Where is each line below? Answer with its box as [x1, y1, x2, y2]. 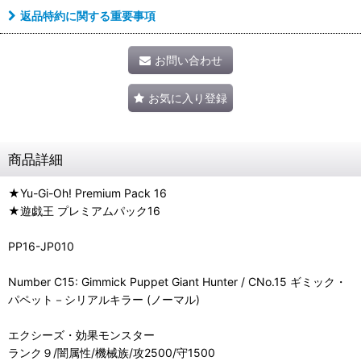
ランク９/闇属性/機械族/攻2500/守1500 [8, 345, 215, 359]
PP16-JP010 [8, 239, 74, 253]
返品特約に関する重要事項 [20, 8, 156, 23]
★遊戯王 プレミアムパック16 [8, 203, 160, 218]
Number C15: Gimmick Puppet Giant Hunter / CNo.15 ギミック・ [8, 274, 346, 288]
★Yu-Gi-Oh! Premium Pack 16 [8, 185, 167, 200]
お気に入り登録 [148, 90, 227, 105]
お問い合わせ [154, 52, 222, 67]
